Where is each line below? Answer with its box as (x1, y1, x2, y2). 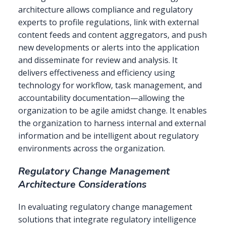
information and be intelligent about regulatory (18, 130, 199, 142)
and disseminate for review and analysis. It (18, 54, 178, 66)
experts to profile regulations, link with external (18, 17, 199, 28)
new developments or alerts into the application (18, 42, 199, 53)
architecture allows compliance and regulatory (18, 4, 193, 16)
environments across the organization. (18, 143, 165, 154)
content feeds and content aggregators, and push (18, 29, 207, 41)
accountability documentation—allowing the (18, 92, 185, 104)
